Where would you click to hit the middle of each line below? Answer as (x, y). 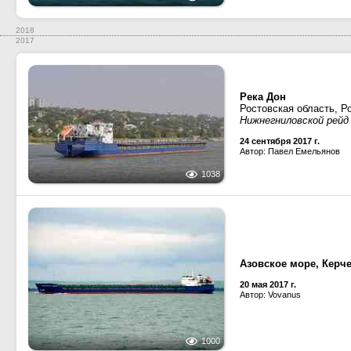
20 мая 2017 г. (268, 284)
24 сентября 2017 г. (280, 141)
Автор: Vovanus (270, 295)
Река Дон (263, 97)
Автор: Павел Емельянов (290, 151)
